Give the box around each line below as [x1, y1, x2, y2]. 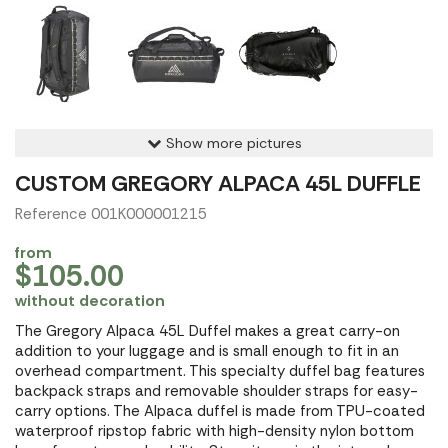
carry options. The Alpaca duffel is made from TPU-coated [15, 401, 425, 421]
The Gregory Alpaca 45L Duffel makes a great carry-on [15, 321, 400, 341]
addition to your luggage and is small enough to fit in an [15, 341, 399, 361]
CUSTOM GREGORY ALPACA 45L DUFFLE [15, 169, 421, 198]
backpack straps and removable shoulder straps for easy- [15, 381, 418, 401]
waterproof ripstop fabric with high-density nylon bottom [15, 421, 414, 441]
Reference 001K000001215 [15, 204, 207, 224]
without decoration [15, 290, 165, 311]
